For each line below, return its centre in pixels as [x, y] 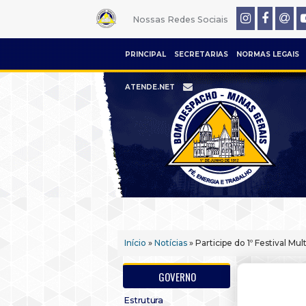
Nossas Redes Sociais [180, 19]
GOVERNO [177, 277]
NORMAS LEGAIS [268, 54]
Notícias [171, 243]
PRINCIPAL [145, 54]
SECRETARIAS [201, 54]
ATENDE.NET [150, 87]
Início [135, 243]
